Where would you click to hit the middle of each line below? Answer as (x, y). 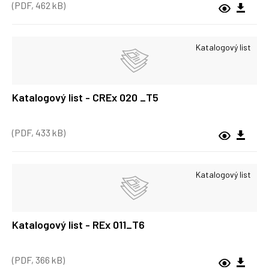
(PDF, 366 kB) (38, 260)
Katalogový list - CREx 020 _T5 (85, 97)
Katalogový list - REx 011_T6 (78, 225)
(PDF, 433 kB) (39, 132)
